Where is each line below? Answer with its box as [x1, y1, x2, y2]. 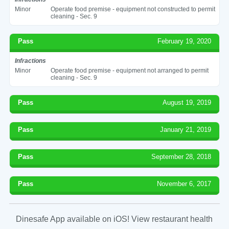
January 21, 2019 [160, 125, 212, 133]
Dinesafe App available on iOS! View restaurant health [16, 214, 213, 223]
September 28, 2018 [151, 152, 212, 161]
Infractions [14, 57, 46, 64]
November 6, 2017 [157, 179, 212, 188]
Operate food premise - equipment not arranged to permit [50, 66, 209, 74]
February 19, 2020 [157, 37, 212, 45]
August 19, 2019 [163, 98, 212, 106]
